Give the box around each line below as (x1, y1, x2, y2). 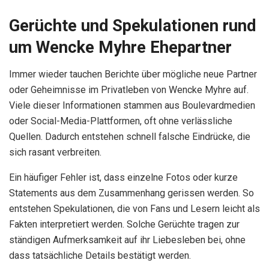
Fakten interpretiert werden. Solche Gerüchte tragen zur (9, 218, 240, 230)
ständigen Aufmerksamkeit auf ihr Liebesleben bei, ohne (9, 234, 246, 246)
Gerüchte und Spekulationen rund (9, 16, 256, 36)
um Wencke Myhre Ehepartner (9, 38, 232, 58)
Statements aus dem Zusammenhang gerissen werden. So (9, 187, 254, 199)
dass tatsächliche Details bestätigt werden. (9, 249, 191, 261)
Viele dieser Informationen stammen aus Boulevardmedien (9, 99, 255, 111)
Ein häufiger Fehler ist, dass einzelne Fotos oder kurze (9, 171, 238, 183)
